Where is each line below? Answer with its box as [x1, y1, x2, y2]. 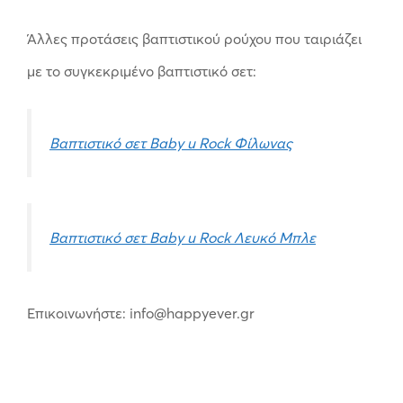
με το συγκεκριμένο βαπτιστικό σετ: [27, 61, 256, 80]
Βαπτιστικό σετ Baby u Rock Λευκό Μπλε [49, 228, 316, 246]
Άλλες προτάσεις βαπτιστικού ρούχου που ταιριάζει [27, 29, 362, 48]
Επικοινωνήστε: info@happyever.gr [27, 304, 255, 323]
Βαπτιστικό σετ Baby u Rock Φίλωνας [49, 133, 292, 152]
